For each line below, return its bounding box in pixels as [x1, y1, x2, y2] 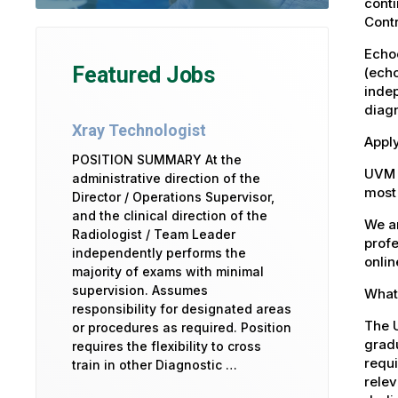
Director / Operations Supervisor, [72, 189, 275, 205]
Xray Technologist [72, 121, 206, 140]
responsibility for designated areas [72, 301, 291, 317]
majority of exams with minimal [72, 264, 264, 280]
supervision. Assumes [72, 283, 208, 298]
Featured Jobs [72, 62, 215, 89]
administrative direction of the [72, 171, 260, 187]
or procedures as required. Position [72, 320, 291, 336]
